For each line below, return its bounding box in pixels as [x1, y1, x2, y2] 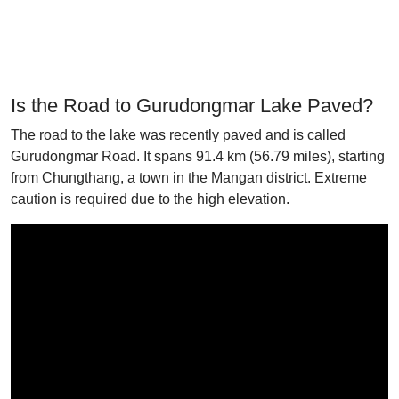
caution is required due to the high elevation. [11, 191, 289, 207]
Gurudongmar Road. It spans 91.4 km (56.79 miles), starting [11, 149, 385, 164]
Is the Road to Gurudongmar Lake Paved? [11, 94, 373, 117]
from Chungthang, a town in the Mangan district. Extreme [11, 170, 367, 185]
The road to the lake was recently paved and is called [11, 127, 346, 142]
